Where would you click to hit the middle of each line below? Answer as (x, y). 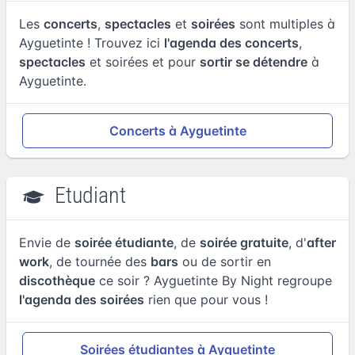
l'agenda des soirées (82, 300)
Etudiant (88, 195)
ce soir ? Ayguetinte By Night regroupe (214, 281)
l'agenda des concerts (231, 42)
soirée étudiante (124, 242)
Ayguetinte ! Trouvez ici (92, 42)
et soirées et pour (143, 61)
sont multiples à (285, 23)
